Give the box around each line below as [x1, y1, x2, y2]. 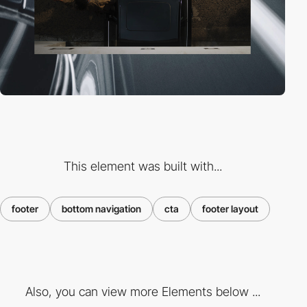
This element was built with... [63, 158, 222, 173]
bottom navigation [62, 202, 141, 214]
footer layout [202, 202, 258, 214]
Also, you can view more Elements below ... [25, 284, 260, 299]
